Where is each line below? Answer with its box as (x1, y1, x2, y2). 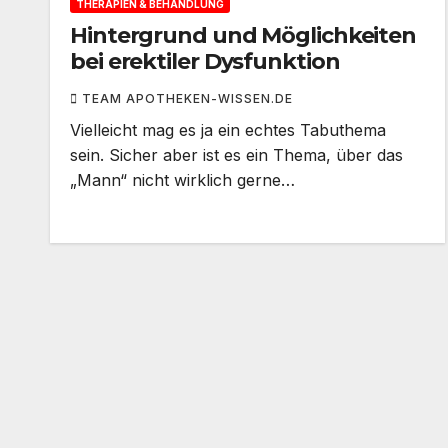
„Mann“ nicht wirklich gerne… (70, 170, 295, 191)
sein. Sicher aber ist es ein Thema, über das (70, 145, 403, 166)
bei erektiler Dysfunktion (70, 48, 340, 76)
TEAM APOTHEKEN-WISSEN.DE (82, 91, 293, 107)
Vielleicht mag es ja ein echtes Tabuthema (70, 120, 386, 141)
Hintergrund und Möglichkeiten (70, 22, 417, 50)
